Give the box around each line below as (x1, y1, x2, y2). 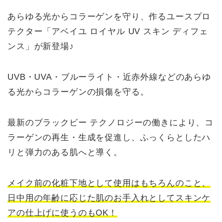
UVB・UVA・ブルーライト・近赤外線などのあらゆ (7, 72, 211, 82)
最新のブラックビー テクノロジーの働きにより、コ (7, 118, 214, 127)
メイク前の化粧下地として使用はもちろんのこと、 (7, 178, 211, 188)
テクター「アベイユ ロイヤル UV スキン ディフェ (7, 27, 208, 36)
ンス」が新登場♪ (7, 42, 74, 51)
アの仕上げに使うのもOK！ (7, 208, 117, 218)
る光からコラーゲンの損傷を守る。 (7, 87, 149, 97)
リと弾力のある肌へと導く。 (7, 148, 122, 157)
